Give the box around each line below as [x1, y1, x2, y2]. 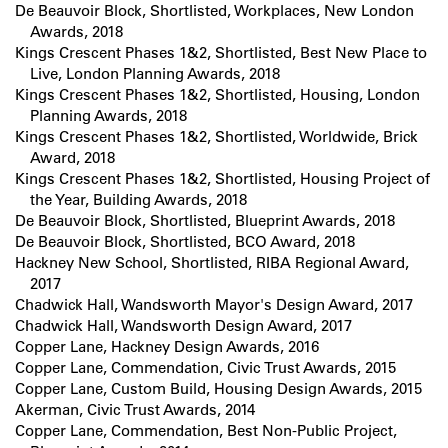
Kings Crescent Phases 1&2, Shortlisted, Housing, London [15, 85, 420, 105]
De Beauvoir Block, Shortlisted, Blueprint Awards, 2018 [15, 211, 395, 231]
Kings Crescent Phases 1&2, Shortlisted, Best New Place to [15, 43, 427, 63]
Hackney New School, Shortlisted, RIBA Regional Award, [15, 253, 409, 273]
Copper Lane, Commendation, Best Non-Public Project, [15, 421, 397, 441]
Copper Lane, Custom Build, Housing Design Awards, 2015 [15, 379, 422, 399]
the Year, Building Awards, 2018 [30, 190, 247, 210]
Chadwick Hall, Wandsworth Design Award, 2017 [15, 316, 352, 336]
